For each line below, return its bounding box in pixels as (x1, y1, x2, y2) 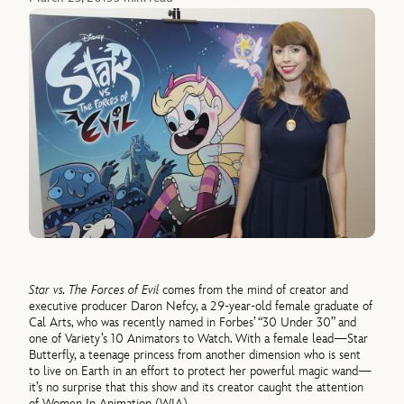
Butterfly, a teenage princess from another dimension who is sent (29, 346, 362, 363)
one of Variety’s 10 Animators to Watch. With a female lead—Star (29, 330, 369, 346)
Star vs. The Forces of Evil (29, 281, 160, 298)
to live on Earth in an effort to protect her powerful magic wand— (29, 363, 372, 379)
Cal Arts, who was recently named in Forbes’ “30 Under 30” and (29, 314, 357, 330)
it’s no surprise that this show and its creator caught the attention (29, 379, 364, 395)
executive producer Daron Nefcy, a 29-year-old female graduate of (29, 298, 373, 314)
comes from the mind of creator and (159, 281, 349, 298)
